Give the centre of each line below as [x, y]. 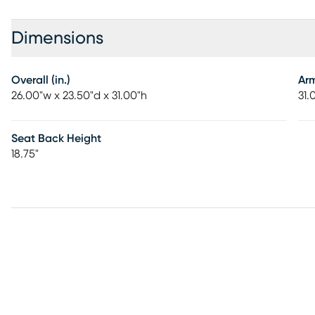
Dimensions [57, 38]
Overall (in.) [41, 80]
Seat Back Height [56, 139]
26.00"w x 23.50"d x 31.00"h [79, 96]
